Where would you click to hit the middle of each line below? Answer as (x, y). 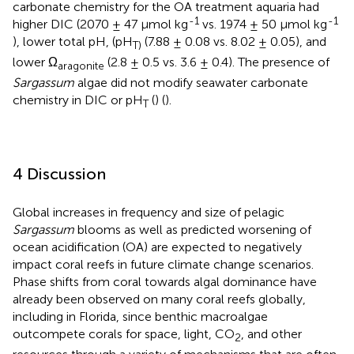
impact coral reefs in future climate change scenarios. (163, 265)
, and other (271, 334)
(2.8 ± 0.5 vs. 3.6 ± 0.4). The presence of (217, 62)
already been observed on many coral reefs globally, (159, 299)
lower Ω (35, 62)
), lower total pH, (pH (73, 41)
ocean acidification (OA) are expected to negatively (157, 247)
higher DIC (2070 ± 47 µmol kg (100, 24)
